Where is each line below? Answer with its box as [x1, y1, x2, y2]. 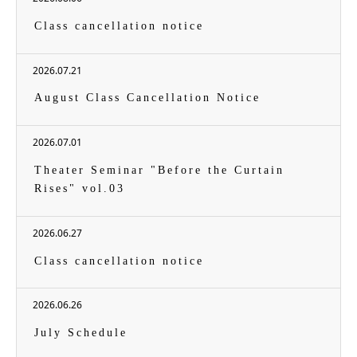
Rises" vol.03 [34, 182, 126, 194]
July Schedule [34, 327, 128, 339]
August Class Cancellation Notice [34, 92, 261, 104]
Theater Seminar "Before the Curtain [34, 163, 285, 176]
